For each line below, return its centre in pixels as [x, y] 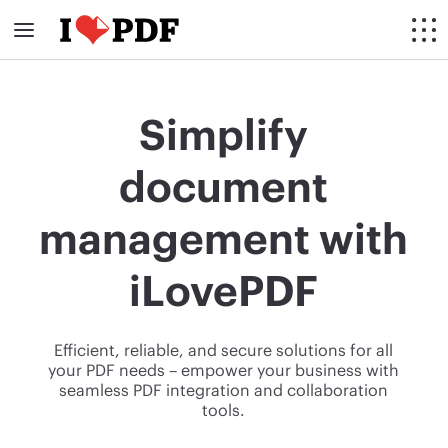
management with [224, 237]
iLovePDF [224, 289]
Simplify [224, 133]
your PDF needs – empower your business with [224, 369]
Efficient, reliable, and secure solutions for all [224, 349]
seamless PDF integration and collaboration [224, 389]
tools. [224, 409]
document [224, 185]
